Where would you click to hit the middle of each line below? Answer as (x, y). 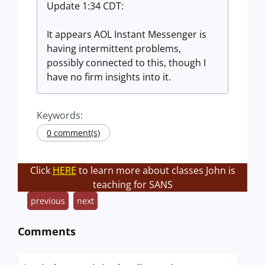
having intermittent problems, (114, 49)
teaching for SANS (132, 185)
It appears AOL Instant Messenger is (127, 34)
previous (48, 201)
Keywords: (60, 115)
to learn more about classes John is (156, 170)
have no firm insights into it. (109, 77)
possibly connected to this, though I (126, 63)
